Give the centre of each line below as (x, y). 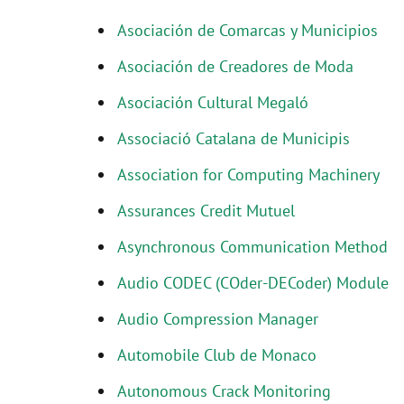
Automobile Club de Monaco (217, 355)
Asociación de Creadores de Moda (235, 66)
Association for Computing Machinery (248, 174)
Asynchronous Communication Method (252, 247)
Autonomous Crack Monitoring (224, 391)
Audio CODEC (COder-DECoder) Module (253, 283)
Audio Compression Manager (218, 319)
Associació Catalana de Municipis (234, 138)
